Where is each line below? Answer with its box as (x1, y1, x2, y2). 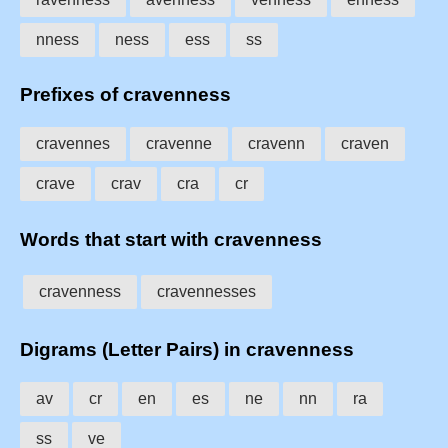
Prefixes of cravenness (20, 84, 231, 106)
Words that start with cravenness (20, 228, 322, 250)
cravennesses (157, 282, 256, 300)
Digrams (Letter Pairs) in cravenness (20, 339, 354, 361)
